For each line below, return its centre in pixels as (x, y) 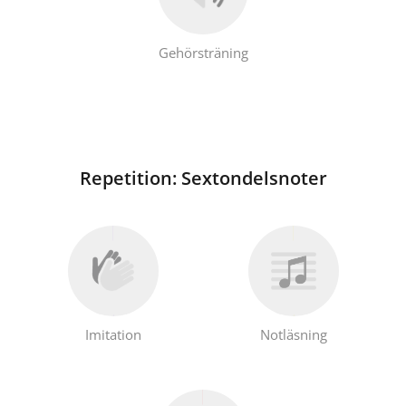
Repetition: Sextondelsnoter (203, 178)
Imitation (113, 334)
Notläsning (293, 334)
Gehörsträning (203, 53)
